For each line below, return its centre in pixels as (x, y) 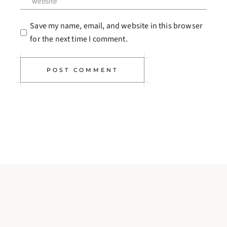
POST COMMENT (82, 70)
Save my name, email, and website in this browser (116, 26)
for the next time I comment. (79, 39)
